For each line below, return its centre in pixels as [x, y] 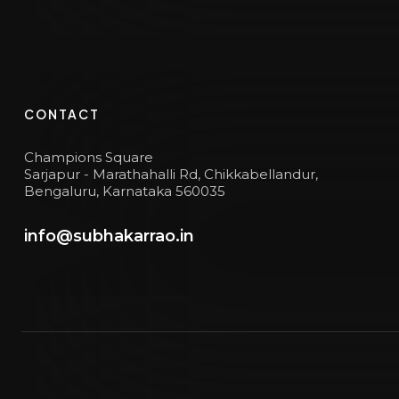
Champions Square [89, 157]
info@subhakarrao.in [109, 236]
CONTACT [62, 114]
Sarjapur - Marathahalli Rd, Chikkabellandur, [171, 174]
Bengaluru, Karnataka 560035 [125, 191]
